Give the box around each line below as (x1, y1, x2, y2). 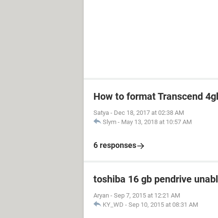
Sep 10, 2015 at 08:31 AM (128, 201, 198, 208)
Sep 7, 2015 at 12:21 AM (114, 192, 180, 199)
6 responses (93, 141, 136, 150)
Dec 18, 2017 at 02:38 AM (114, 109, 184, 116)
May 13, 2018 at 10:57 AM (121, 118, 192, 126)
